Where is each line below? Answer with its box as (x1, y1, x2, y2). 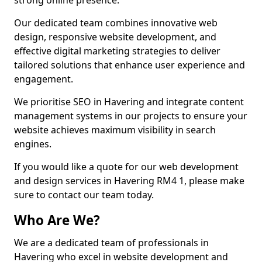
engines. (14, 137, 51, 150)
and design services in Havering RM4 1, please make (14, 174, 244, 187)
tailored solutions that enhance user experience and (14, 58, 245, 71)
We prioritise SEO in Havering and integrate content (14, 95, 244, 108)
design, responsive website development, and (14, 30, 216, 43)
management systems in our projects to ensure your (14, 109, 247, 122)
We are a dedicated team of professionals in (14, 236, 209, 249)
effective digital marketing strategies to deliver (14, 44, 220, 57)
